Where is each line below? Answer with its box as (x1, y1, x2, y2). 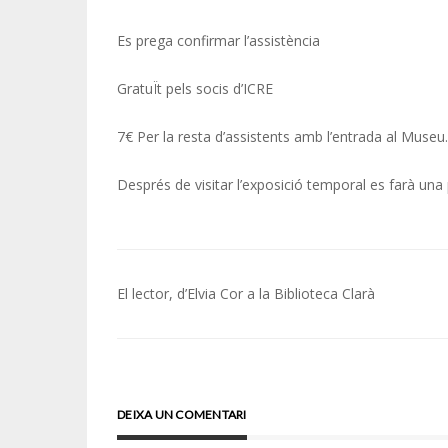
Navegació (116, 276, 255, 313)
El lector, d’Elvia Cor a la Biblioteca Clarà (117, 283, 375, 303)
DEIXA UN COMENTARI (117, 406, 247, 422)
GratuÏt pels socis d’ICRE (117, 78, 273, 98)
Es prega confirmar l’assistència (117, 30, 320, 50)
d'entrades (116, 309, 255, 346)
